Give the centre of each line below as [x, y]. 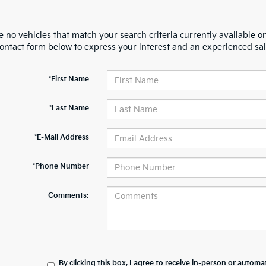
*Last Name [69, 108]
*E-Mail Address [61, 137]
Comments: [68, 196]
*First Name [69, 79]
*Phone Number [61, 167]
